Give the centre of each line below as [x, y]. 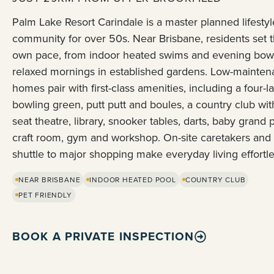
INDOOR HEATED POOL [133, 179]
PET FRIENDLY [45, 194]
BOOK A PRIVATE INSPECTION [103, 236]
